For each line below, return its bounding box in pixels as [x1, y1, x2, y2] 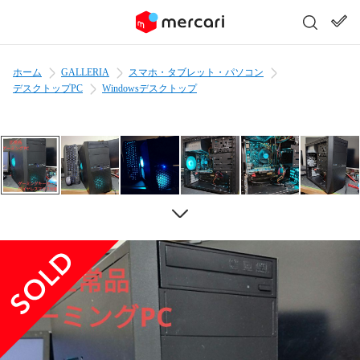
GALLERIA [61, 67, 109, 78]
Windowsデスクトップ [102, 83, 197, 94]
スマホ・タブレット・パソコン [129, 67, 264, 78]
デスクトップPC [13, 83, 83, 94]
